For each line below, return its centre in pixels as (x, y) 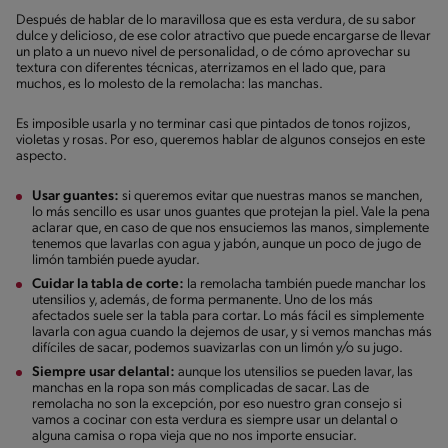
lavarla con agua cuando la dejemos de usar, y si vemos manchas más (232, 332)
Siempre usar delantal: (103, 372)
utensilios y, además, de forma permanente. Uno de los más (202, 300)
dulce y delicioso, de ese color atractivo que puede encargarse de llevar (223, 36)
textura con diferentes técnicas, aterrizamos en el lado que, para (201, 68)
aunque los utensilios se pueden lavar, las (294, 372)
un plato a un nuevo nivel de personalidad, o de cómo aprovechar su (213, 52)
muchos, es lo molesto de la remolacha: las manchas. (169, 84)
